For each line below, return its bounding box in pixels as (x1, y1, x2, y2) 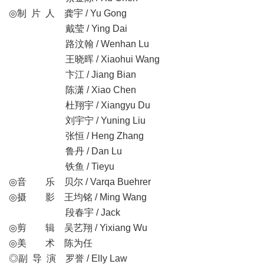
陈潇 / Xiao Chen (9, 85, 136, 95)
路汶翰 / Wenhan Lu (9, 39, 149, 49)
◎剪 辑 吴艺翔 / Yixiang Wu (9, 223, 147, 233)
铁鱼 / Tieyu (9, 161, 114, 171)
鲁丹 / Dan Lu (9, 146, 122, 156)
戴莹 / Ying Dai (9, 24, 127, 34)
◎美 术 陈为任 (9, 238, 93, 248)
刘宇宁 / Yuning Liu (9, 115, 146, 126)
